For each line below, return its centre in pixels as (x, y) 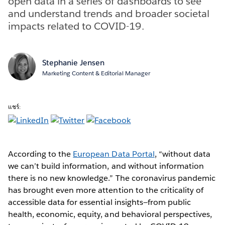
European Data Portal (114, 154)
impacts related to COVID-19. (76, 26)
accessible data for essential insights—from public (99, 202)
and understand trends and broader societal (109, 13)
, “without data (183, 154)
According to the (41, 154)
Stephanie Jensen (73, 62)
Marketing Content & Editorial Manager (96, 73)
